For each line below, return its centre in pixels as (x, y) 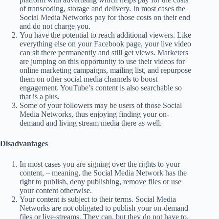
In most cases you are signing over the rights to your (100, 164)
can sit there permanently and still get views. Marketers (104, 53)
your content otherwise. (56, 191)
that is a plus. (40, 97)
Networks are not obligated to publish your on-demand (104, 208)
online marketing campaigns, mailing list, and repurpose (105, 70)
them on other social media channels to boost (88, 79)
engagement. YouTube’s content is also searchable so (101, 88)
